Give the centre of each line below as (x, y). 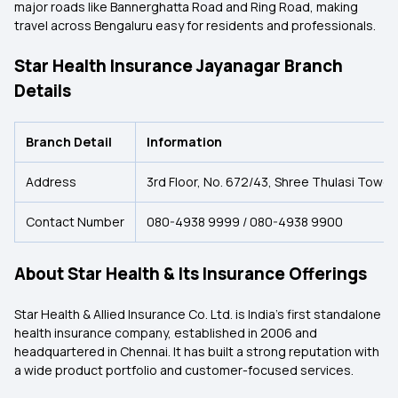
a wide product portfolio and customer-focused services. (184, 370)
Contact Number (75, 222)
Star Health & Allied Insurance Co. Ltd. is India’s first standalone (198, 314)
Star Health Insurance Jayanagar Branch (179, 66)
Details (43, 91)
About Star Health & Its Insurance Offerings (191, 274)
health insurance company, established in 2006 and (166, 333)
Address (51, 182)
